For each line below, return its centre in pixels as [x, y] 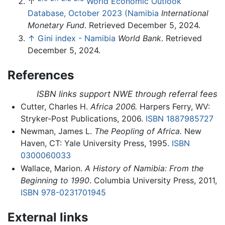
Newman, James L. [57, 131]
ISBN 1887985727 [179, 118]
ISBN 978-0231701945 [63, 192]
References [41, 75]
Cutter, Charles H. [55, 106]
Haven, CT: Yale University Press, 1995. [96, 143]
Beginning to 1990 [55, 180]
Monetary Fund [56, 25]
